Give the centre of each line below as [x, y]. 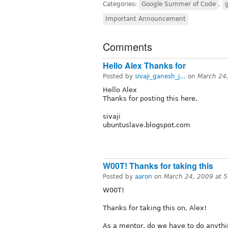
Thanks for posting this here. [150, 98]
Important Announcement [146, 19]
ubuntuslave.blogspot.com [147, 125]
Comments [127, 46]
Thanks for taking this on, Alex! [155, 208]
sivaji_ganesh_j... [160, 76]
